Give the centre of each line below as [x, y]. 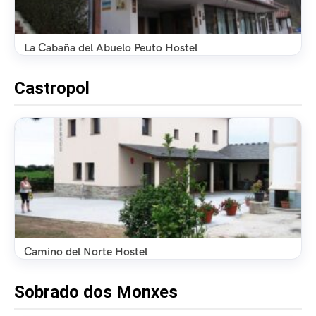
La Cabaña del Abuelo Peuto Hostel [111, 47]
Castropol [52, 88]
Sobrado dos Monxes [96, 292]
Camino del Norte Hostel [86, 251]
